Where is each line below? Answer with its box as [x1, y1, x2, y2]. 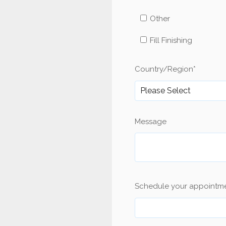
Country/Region [135, 65, 193, 74]
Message [135, 117, 166, 126]
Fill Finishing [149, 36, 192, 45]
